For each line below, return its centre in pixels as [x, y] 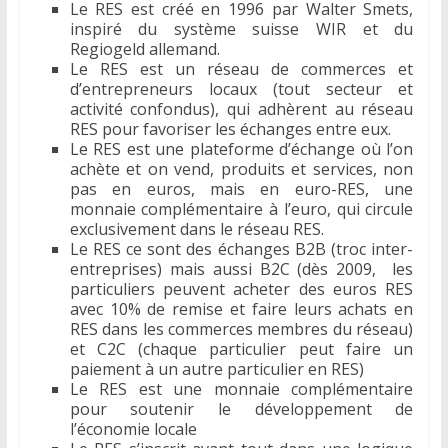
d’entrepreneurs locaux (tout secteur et [241, 89]
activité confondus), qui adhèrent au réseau [241, 109]
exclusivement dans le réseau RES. [196, 229]
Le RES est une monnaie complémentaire [241, 389]
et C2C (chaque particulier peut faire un [241, 349]
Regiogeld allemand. [144, 49]
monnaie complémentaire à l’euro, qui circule [241, 209]
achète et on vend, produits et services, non [241, 169]
